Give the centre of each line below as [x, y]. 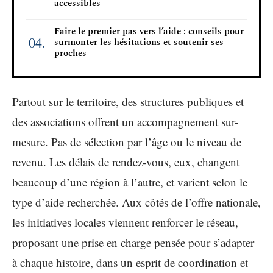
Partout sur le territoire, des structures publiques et [128, 101]
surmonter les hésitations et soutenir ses [139, 42]
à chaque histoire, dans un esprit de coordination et [130, 262]
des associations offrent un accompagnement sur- [125, 122]
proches [70, 53]
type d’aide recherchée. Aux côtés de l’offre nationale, [136, 202]
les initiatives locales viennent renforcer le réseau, [125, 222]
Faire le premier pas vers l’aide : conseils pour [149, 31]
